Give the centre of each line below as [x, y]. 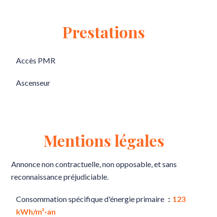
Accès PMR [36, 60]
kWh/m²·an [36, 211]
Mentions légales [104, 140]
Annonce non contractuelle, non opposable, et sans [94, 164]
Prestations [104, 32]
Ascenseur [33, 83]
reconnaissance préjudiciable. [60, 177]
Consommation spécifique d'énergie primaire [91, 199]
